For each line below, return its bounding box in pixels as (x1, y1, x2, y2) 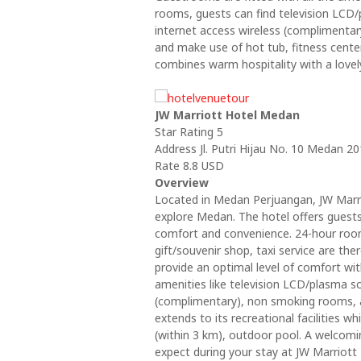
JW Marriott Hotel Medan (155, 107, 300, 122)
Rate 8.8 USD (155, 158, 224, 173)
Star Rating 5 (155, 124, 223, 139)
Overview (155, 175, 209, 190)
